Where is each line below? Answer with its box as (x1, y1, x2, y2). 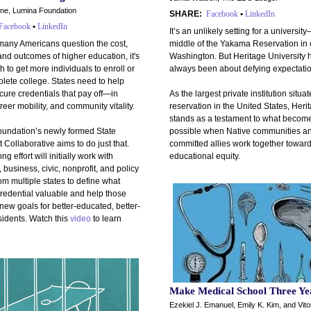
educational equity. (169, 151, 240, 161)
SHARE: (169, 9, 202, 19)
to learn (91, 214, 121, 224)
